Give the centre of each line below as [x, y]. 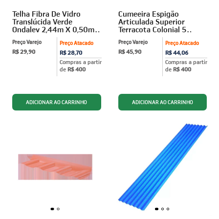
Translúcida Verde [42, 21]
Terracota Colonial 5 [152, 29]
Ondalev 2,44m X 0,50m [53, 29]
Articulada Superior [151, 21]
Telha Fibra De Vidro [46, 13]
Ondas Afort [139, 37]
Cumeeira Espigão [148, 13]
